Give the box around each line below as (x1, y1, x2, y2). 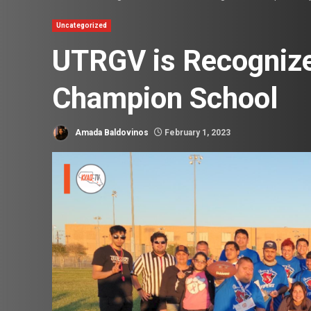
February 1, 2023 (162, 127, 230, 137)
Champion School (52, 81, 292, 116)
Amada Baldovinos (73, 127, 149, 137)
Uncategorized (56, 22, 108, 30)
